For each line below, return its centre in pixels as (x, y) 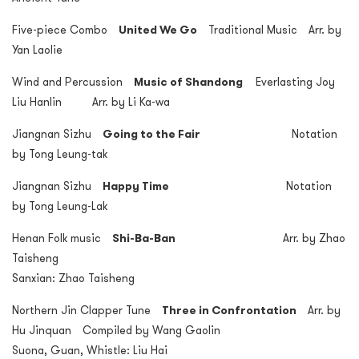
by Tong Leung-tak (61, 154)
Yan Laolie (37, 50)
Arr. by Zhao (260, 238)
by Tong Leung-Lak (60, 206)
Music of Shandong (188, 82)
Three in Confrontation (229, 311)
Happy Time (136, 186)
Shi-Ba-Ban (144, 238)
